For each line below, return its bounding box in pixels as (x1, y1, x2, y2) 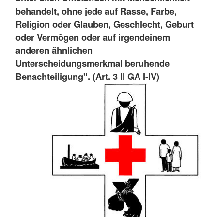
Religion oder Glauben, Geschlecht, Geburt (15, 17, 194, 31)
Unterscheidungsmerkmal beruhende (15, 56, 170, 70)
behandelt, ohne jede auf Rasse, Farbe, (15, 4, 177, 17)
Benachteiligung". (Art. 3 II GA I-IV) (15, 69, 159, 83)
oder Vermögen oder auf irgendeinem (15, 30, 170, 44)
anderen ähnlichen (15, 43, 93, 57)
